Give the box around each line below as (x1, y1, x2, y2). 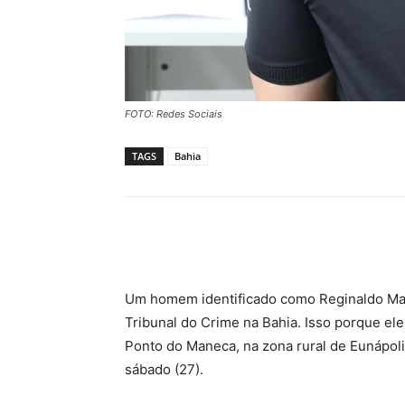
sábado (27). (125, 361, 203, 379)
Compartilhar (167, 236, 234, 250)
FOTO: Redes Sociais (125, 108, 222, 121)
